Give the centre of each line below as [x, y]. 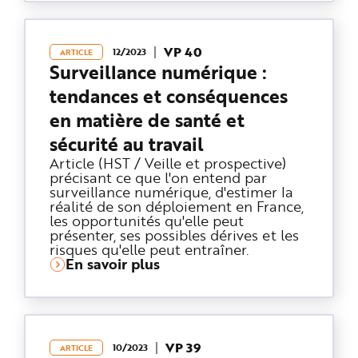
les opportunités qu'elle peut [147, 220]
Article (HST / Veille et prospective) [168, 163]
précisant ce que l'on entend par [158, 177]
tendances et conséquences [169, 96]
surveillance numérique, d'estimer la [171, 191]
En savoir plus [113, 264]
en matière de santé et [147, 120]
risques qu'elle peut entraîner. [149, 249]
